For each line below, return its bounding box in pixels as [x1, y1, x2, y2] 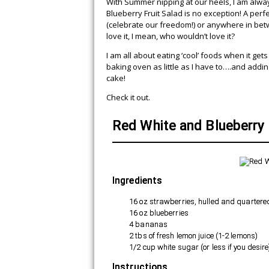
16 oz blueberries [129, 208, 189, 217]
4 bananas [129, 219, 168, 229]
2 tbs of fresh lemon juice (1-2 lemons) [129, 231, 258, 240]
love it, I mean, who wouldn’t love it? [106, 31, 235, 41]
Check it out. [106, 92, 150, 103]
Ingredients [112, 175, 163, 187]
